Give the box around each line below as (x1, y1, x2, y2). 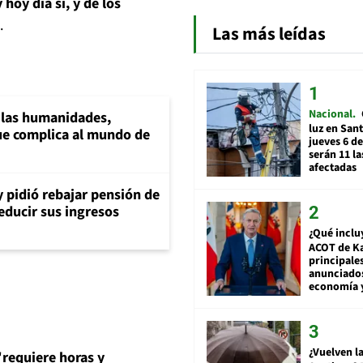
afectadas (309, 159, 357, 176)
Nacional (309, 105, 352, 122)
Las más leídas (212, 20, 326, 47)
